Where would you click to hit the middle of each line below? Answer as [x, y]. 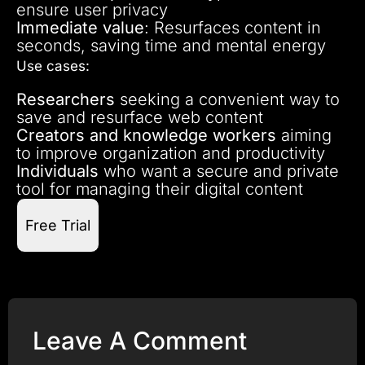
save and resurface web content [140, 117]
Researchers [66, 99]
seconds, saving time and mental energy [171, 45]
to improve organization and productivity [171, 153]
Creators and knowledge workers [146, 135]
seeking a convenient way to [227, 99]
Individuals [57, 171]
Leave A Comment [140, 340]
